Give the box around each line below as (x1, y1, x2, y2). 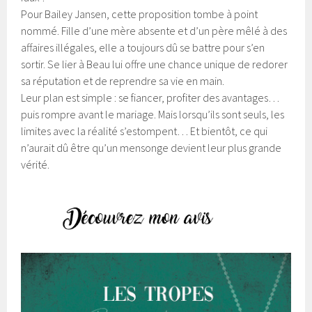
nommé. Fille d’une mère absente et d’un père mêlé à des (21, 24, 288, 38)
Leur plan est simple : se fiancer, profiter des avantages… (21, 91, 280, 105)
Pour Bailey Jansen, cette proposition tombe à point (21, 7, 258, 22)
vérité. (21, 157, 50, 172)
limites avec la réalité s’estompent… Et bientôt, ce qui (21, 124, 268, 139)
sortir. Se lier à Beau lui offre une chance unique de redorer (21, 57, 288, 72)
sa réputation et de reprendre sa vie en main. (21, 74, 225, 88)
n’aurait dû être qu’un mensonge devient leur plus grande (21, 141, 282, 155)
